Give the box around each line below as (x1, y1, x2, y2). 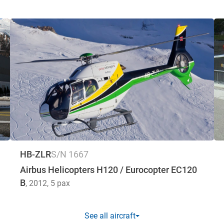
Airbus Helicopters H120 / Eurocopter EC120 (20, 164, 197, 175)
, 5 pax (47, 178, 70, 188)
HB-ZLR (20, 149, 51, 160)
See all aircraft (84, 211, 135, 221)
